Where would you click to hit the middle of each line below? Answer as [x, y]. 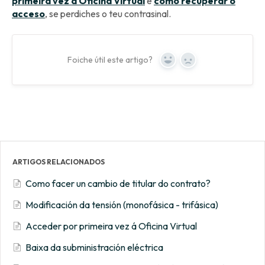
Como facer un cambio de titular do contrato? [118, 184]
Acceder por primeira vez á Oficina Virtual [111, 226]
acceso [28, 14]
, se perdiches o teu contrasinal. [108, 14]
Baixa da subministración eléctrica [94, 248]
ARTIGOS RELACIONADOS [59, 162]
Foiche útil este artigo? [110, 59]
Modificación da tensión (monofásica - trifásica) [122, 205]
